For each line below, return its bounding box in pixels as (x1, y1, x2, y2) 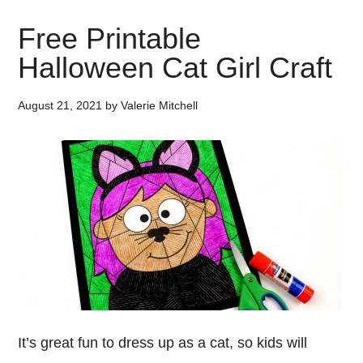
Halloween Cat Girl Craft (18, 51, 333, 84)
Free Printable (18, 22, 202, 55)
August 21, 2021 (18, 99, 103, 112)
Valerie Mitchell (121, 99, 199, 112)
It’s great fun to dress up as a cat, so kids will (18, 335, 308, 351)
